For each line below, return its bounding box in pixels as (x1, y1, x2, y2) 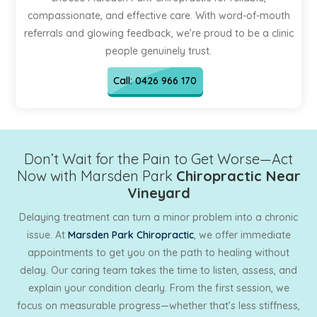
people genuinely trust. (105, 45, 212, 57)
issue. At (26, 229, 68, 241)
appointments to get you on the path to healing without (28, 246, 289, 259)
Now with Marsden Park (16, 167, 176, 185)
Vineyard (127, 184, 190, 202)
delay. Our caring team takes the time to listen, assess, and (20, 264, 297, 277)
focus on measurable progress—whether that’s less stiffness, (17, 299, 300, 312)
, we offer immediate (193, 229, 291, 241)
